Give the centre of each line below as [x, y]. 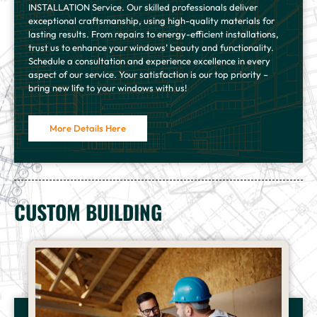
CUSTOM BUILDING [88, 212]
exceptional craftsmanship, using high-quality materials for [151, 20]
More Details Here [88, 128]
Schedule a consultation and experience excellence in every [149, 60]
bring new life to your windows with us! [108, 87]
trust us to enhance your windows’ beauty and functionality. [151, 47]
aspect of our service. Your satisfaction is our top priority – [148, 74]
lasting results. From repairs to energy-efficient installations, [154, 34]
